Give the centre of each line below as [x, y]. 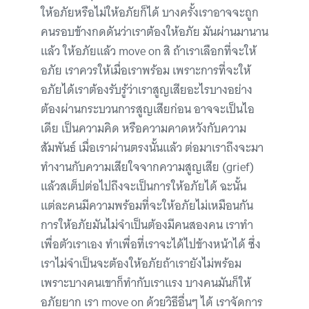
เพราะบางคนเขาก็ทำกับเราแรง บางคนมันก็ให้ [146, 283]
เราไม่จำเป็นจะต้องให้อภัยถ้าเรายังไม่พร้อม [141, 264]
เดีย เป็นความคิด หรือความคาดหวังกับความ [143, 129]
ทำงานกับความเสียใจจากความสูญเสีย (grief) [147, 167]
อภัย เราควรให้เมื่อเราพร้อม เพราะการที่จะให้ [146, 71]
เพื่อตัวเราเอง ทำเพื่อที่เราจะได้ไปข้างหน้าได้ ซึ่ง [151, 245]
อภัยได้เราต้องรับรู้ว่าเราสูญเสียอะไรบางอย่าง [147, 90]
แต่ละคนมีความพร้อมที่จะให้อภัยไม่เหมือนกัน [147, 206]
